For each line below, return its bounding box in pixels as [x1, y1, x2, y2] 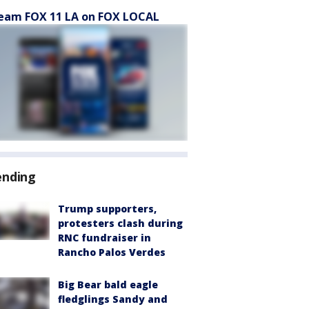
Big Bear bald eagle [58, 278, 158, 291]
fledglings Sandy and [58, 292, 168, 306]
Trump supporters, [58, 202, 157, 215]
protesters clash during [58, 217, 183, 230]
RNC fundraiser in [58, 231, 151, 244]
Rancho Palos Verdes [58, 246, 166, 259]
